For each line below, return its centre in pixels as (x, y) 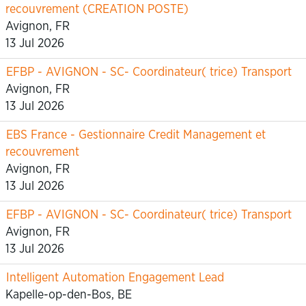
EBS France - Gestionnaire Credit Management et (136, 135)
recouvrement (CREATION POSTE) (97, 10)
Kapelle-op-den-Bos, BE (69, 295)
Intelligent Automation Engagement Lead (115, 278)
